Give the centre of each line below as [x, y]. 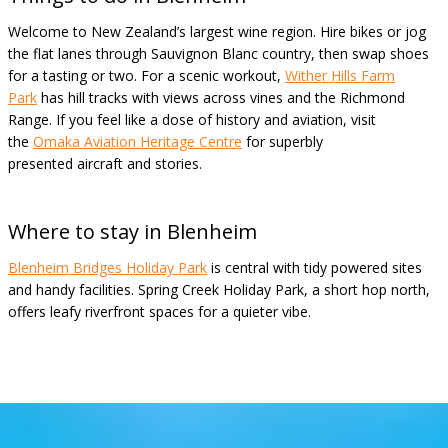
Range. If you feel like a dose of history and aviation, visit [192, 119]
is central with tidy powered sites [314, 267]
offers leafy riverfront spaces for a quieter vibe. [159, 311]
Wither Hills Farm [340, 75]
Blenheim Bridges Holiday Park [107, 267]
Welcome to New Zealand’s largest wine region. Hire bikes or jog [217, 31]
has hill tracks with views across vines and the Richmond [221, 97]
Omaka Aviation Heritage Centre [137, 141]
